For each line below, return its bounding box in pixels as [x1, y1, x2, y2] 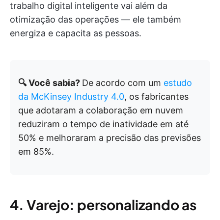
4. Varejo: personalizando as [10, 196, 196, 213]
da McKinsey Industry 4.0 [18, 91, 124, 102]
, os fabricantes [124, 91, 189, 102]
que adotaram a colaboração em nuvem [18, 105, 183, 115]
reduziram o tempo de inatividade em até [18, 119, 189, 129]
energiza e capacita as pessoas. [10, 28, 141, 38]
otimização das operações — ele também [10, 14, 181, 25]
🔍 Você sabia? [18, 78, 82, 88]
